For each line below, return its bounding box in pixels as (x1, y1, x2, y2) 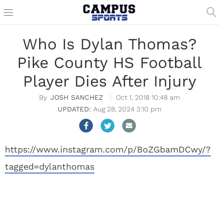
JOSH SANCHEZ (50, 93, 103, 101)
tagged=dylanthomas (5, 161, 94, 172)
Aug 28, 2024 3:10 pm (93, 105, 161, 113)
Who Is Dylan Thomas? (22, 35, 197, 53)
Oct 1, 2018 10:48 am (116, 93, 180, 101)
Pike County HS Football (17, 53, 202, 72)
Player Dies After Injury (22, 72, 197, 90)
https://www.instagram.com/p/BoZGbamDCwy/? (5, 144, 211, 154)
